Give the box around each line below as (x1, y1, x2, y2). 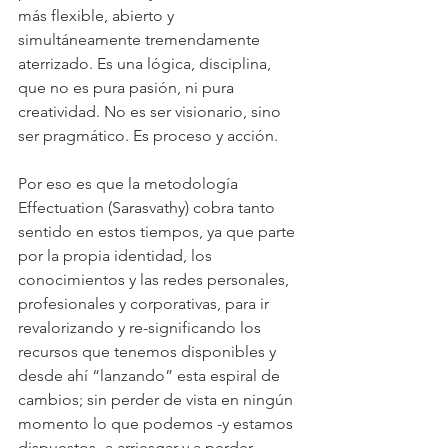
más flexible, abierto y (18, 6, 178, 26)
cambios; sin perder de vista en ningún (18, 390, 297, 410)
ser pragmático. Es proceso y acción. (18, 126, 278, 146)
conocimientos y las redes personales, (18, 270, 293, 290)
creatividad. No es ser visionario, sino (18, 102, 285, 122)
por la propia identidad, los (18, 246, 216, 266)
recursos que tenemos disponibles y (18, 342, 280, 362)
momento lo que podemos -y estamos (18, 414, 297, 434)
